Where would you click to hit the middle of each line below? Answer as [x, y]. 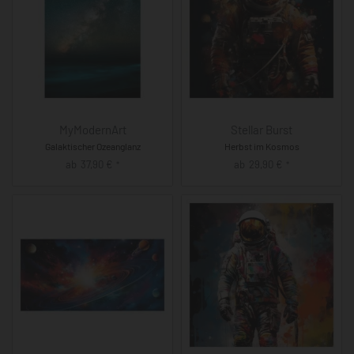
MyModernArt [92, 129]
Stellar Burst [262, 129]
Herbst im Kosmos [262, 146]
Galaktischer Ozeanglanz [92, 146]
